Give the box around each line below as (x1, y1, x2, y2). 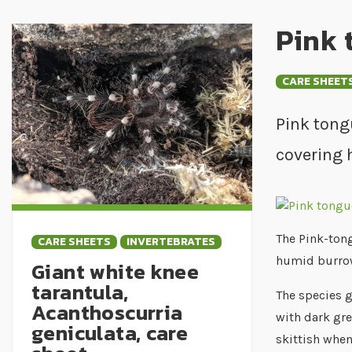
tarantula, (31, 276, 128, 307)
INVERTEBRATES (126, 233, 215, 250)
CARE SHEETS (38, 233, 111, 250)
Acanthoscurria (31, 296, 183, 328)
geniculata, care (31, 317, 189, 348)
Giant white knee (31, 255, 200, 287)
